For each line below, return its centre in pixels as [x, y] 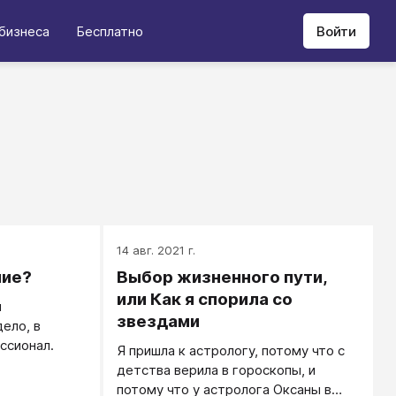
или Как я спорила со [205, 299]
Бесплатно [110, 31]
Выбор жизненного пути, [223, 277]
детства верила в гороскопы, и [217, 370]
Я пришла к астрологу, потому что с [231, 350]
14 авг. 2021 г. [156, 250]
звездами [159, 321]
